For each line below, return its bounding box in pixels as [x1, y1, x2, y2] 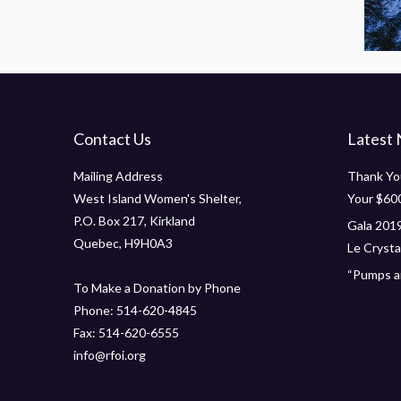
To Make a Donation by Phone [73, 279, 241, 295]
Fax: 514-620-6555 [73, 324, 179, 340]
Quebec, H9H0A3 [73, 235, 173, 251]
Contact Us [73, 128, 151, 149]
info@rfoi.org [73, 346, 146, 363]
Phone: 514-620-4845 [73, 302, 197, 318]
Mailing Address [73, 167, 163, 183]
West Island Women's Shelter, [73, 190, 242, 206]
